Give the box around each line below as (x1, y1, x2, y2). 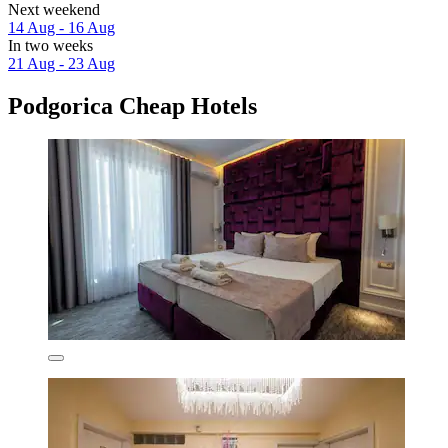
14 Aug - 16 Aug (8, 18, 115, 36)
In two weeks (8, 36, 93, 54)
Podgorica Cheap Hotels (8, 92, 257, 119)
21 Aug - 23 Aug (8, 54, 115, 72)
